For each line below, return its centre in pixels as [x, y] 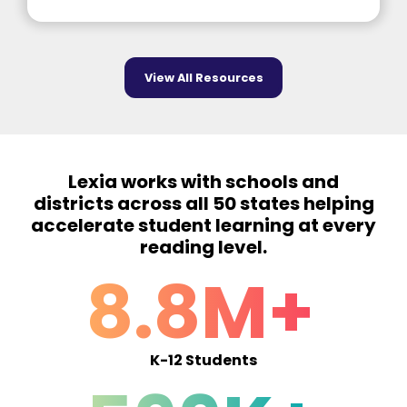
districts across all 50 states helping [203, 203]
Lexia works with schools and [203, 181]
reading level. [203, 247]
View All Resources [203, 77]
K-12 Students [203, 360]
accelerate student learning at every [203, 225]
